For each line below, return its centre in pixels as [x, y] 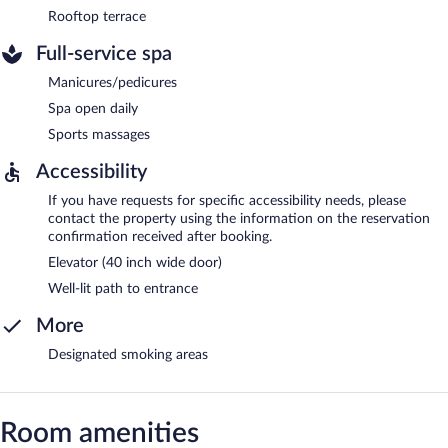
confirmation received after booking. [160, 236]
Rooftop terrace [97, 16]
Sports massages [99, 134]
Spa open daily [93, 108]
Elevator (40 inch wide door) [135, 262]
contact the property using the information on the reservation [239, 218]
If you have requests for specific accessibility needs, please [227, 200]
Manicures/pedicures [112, 82]
